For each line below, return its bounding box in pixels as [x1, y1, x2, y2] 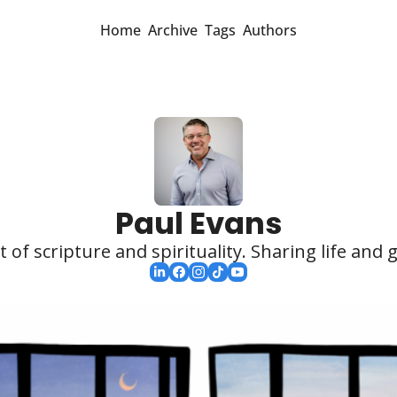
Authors [243, 20, 297, 40]
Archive [148, 20, 198, 40]
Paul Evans [114, 202, 283, 245]
